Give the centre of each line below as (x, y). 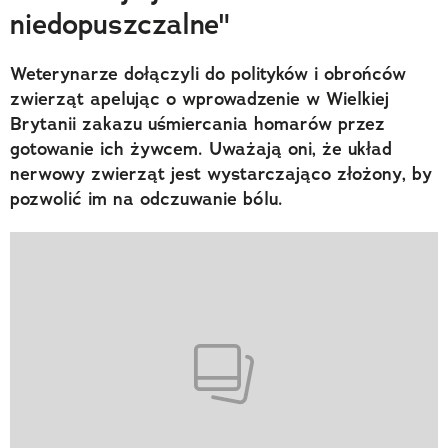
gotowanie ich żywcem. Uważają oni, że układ (201, 148)
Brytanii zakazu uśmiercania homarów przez (197, 123)
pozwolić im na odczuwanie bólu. (146, 198)
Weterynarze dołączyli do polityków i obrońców (208, 73)
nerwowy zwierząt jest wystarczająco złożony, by (221, 173)
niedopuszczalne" (120, 24)
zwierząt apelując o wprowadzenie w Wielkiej (199, 98)
